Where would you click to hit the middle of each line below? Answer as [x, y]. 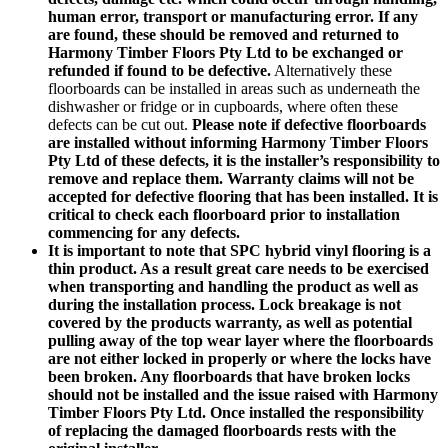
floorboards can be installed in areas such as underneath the [234, 89]
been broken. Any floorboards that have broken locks [229, 377]
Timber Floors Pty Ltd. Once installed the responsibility [236, 413]
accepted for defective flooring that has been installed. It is [243, 197]
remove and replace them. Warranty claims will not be [231, 179]
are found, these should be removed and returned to [223, 35]
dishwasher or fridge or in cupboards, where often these [223, 107]
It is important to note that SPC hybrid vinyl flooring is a [239, 251]
